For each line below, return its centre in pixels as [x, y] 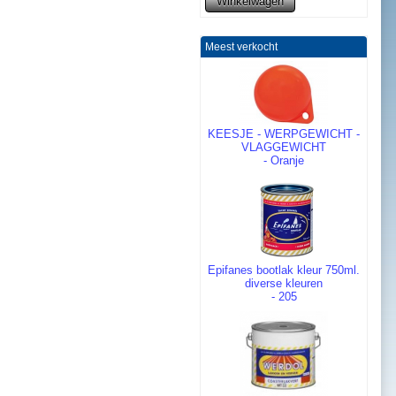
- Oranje [284, 161]
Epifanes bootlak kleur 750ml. [284, 270]
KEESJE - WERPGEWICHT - [284, 134]
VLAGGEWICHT [284, 148]
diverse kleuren [284, 284]
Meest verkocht [241, 47]
